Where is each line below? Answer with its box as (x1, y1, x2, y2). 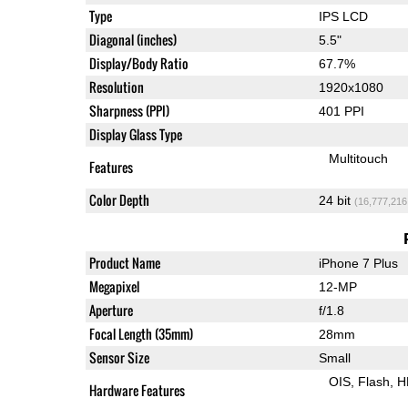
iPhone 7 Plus (318, 256, 398, 271)
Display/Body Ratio (88, 54, 189, 74)
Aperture (88, 301, 133, 321)
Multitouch (329, 151, 389, 167)
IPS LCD (318, 9, 368, 25)
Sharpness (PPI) (88, 101, 169, 121)
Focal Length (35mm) (88, 324, 193, 344)
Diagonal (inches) (88, 30, 177, 50)
